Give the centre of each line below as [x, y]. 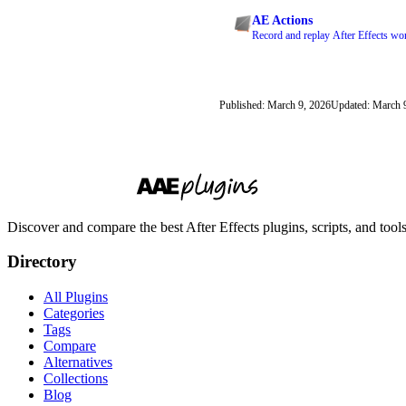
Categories [74, 314]
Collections [76, 379]
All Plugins [76, 297]
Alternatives [78, 362]
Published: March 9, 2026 [275, 105]
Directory [42, 262]
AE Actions [282, 20]
